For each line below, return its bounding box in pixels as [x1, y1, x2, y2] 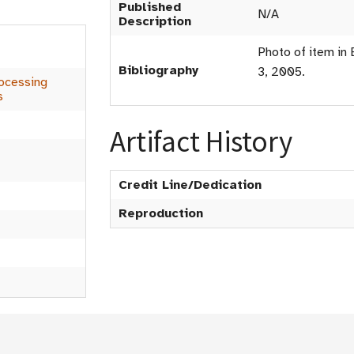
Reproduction [119, 205, 203, 221]
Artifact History [110, 123, 292, 160]
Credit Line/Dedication [119, 177, 262, 193]
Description [119, 13, 191, 29]
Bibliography [119, 62, 198, 78]
